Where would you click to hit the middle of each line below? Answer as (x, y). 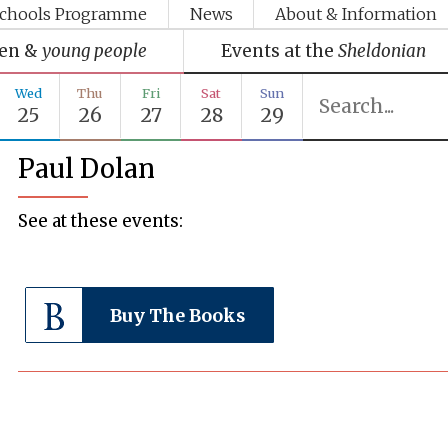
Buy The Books (178, 315)
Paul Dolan (87, 168)
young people (94, 50)
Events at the (277, 50)
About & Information (356, 14)
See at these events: (101, 220)
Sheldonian (381, 50)
